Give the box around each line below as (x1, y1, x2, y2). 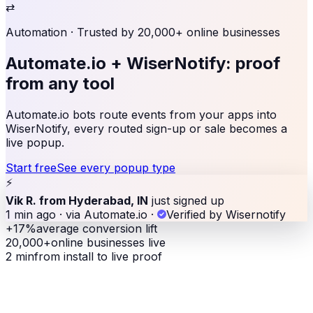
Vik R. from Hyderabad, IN (6, 193, 148, 208)
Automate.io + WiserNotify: (6, 52, 231, 73)
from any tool (6, 73, 115, 94)
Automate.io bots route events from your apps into (6, 107, 277, 122)
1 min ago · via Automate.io (6, 207, 147, 221)
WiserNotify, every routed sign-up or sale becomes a (6, 121, 287, 136)
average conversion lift (36, 221, 157, 235)
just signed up (148, 193, 224, 208)
